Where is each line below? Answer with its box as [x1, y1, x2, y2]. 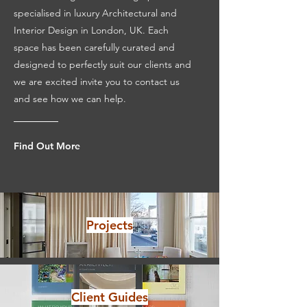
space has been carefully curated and [14, 41, 175, 53]
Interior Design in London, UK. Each [14, 24, 169, 36]
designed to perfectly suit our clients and [14, 58, 191, 71]
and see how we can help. [14, 93, 126, 105]
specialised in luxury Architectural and [14, 7, 177, 19]
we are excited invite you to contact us [14, 75, 180, 88]
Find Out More [14, 140, 80, 152]
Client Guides [71, 289, 148, 305]
